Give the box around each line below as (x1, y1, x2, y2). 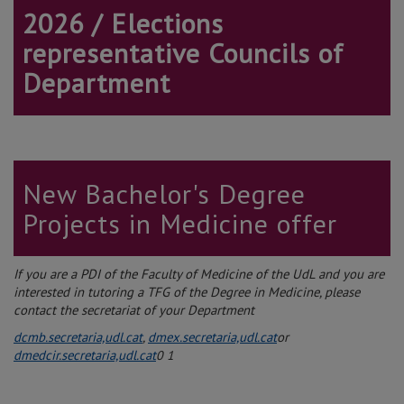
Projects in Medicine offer (23, 206, 337, 242)
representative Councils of (23, 35, 344, 71)
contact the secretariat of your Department (14, 301, 254, 319)
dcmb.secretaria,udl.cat (14, 328, 142, 346)
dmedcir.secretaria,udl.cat (14, 346, 156, 364)
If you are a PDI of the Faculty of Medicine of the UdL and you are (14, 265, 384, 283)
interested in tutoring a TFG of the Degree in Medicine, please (14, 283, 360, 301)
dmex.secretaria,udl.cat (148, 328, 277, 346)
